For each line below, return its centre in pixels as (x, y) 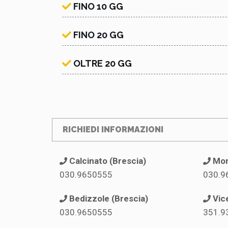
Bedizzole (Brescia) (109, 198)
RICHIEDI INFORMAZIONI (113, 129)
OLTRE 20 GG (103, 63)
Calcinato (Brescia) (108, 161)
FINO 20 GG (98, 35)
